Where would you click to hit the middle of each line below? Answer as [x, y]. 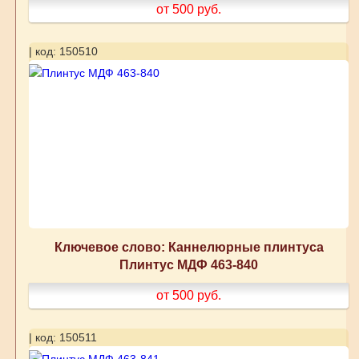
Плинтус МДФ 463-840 [189, 265]
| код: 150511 [63, 338]
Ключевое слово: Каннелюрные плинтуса [189, 247]
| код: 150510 [63, 52]
